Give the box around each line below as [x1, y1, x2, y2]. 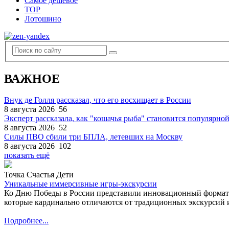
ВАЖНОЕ [4, 72, 60, 85]
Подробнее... [4, 216, 49, 225]
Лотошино [25, 14, 61, 23]
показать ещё [4, 151, 50, 160]
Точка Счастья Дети [4, 170, 74, 179]
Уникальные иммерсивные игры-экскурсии [4, 179, 157, 189]
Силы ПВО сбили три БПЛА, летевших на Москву [4, 132, 182, 142]
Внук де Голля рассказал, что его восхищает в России [4, 96, 191, 105]
